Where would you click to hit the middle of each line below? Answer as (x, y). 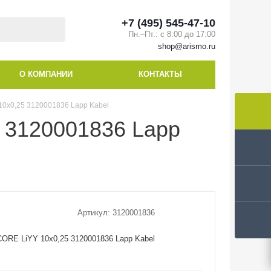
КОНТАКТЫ (160, 74)
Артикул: (93, 212)
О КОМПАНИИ (46, 74)
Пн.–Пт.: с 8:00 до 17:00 (172, 34)
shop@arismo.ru (187, 46)
